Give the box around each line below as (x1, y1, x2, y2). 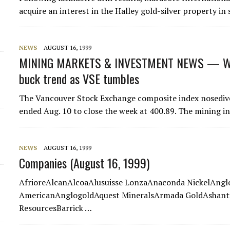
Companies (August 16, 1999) (19, 154, 150, 172)
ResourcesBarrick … (19, 202, 92, 214)
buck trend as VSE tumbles (19, 69, 140, 88)
